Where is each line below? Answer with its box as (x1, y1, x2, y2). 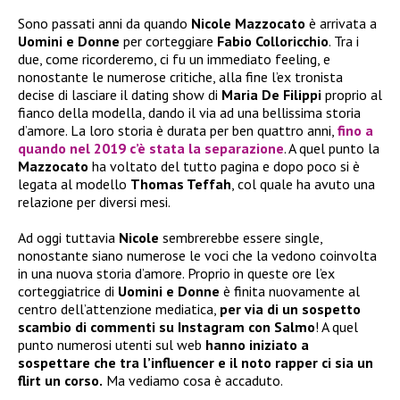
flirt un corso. (18, 371, 103, 390)
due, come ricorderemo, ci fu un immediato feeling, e (18, 50, 330, 69)
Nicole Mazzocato (191, 14, 305, 33)
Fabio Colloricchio (217, 32, 329, 51)
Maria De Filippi (221, 86, 321, 104)
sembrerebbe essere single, (159, 229, 322, 247)
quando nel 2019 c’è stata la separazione (18, 139, 284, 158)
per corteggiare (120, 32, 217, 51)
